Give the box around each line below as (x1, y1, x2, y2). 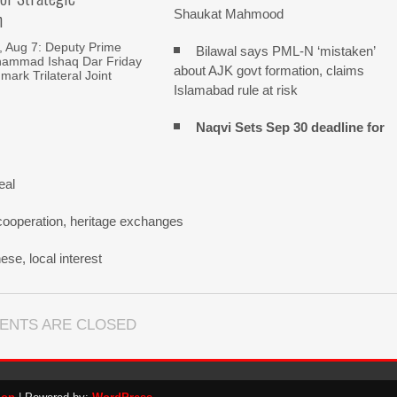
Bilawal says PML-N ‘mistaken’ (196, 43, 376, 58)
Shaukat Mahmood (174, 6, 284, 21)
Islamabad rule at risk (174, 82, 299, 97)
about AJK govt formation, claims (174, 63, 365, 78)
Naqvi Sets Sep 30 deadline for (196, 120, 385, 135)
